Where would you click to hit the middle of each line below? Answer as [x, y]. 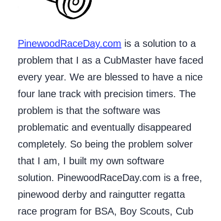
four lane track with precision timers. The [107, 93]
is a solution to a [159, 43]
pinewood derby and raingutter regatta [101, 194]
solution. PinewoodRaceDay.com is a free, [110, 177]
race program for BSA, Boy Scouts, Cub [106, 211]
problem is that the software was [89, 110]
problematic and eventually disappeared [105, 127]
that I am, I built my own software [91, 161]
